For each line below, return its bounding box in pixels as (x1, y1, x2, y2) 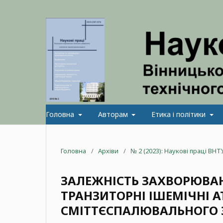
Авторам (98, 109, 130, 119)
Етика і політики (151, 109, 208, 119)
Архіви (98, 146, 118, 155)
